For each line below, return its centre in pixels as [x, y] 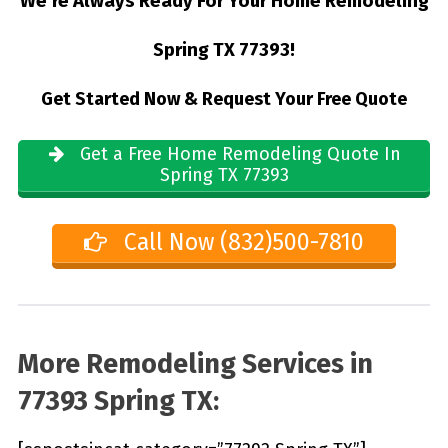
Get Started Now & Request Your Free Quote [224, 98]
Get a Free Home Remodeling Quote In [237, 154]
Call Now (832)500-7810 [241, 242]
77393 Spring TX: [118, 401]
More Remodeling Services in [195, 364]
